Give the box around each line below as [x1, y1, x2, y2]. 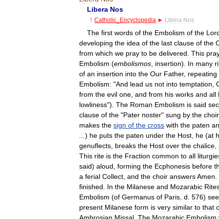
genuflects [79, 141, 111, 150]
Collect [102, 172, 123, 180]
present [79, 203, 103, 211]
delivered [159, 49, 187, 57]
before [192, 162, 212, 170]
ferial [85, 172, 100, 180]
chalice [193, 141, 215, 150]
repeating [188, 69, 217, 78]
